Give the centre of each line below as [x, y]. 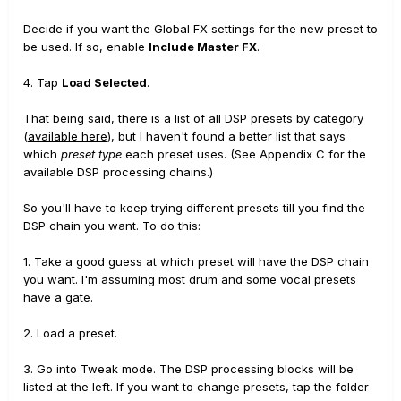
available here [68, 136]
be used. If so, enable [86, 47]
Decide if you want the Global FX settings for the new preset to [200, 29]
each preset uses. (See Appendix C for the [244, 154]
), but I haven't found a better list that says [226, 136]
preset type [91, 154]
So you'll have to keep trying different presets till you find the [194, 208]
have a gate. [58, 297]
